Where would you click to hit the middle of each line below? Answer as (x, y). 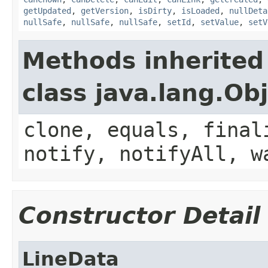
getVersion (105, 10)
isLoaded (200, 10)
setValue (220, 22)
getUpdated (47, 10)
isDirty (155, 10)
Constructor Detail (139, 215)
